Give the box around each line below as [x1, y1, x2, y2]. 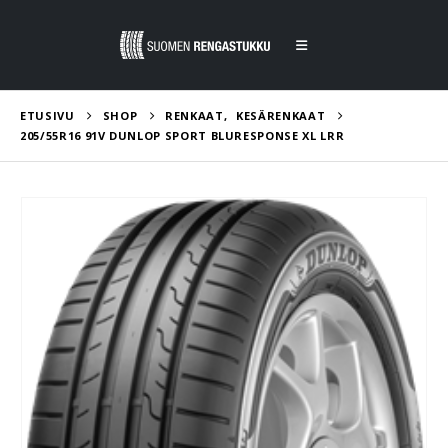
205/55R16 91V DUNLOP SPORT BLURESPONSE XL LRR [20, 128, 345, 143]
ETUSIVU [20, 108, 75, 123]
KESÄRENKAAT [236, 108, 326, 123]
